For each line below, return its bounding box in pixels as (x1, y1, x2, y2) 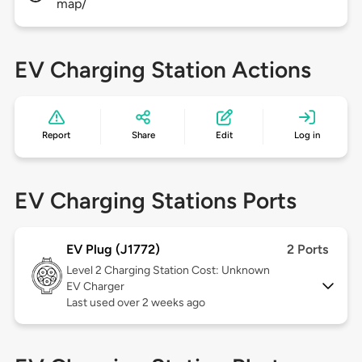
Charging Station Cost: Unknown (103, 263, 270, 278)
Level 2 (65, 263, 104, 278)
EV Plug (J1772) (65, 242, 160, 258)
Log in (293, 129, 320, 141)
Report (42, 129, 71, 141)
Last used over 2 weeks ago (65, 296, 205, 310)
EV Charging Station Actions (14, 56, 311, 84)
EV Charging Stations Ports (14, 187, 297, 215)
